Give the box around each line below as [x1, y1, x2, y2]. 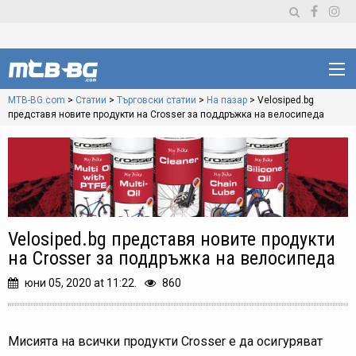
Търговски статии [117, 95, 196, 106]
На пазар [207, 95, 247, 106]
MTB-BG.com [8, 95, 65, 106]
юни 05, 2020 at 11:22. [25, 277, 137, 289]
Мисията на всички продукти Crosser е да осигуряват [8, 334, 323, 349]
